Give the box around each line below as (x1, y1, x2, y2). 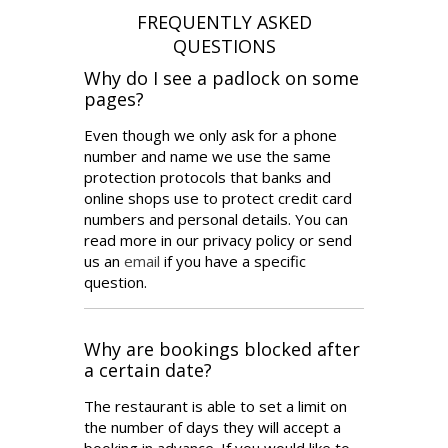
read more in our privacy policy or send (84, 229, 352, 250)
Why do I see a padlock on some (84, 66, 359, 90)
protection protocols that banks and (84, 166, 331, 187)
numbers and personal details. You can (84, 208, 348, 229)
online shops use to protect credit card (84, 187, 352, 208)
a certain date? (84, 357, 212, 382)
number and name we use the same (84, 145, 331, 166)
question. (84, 271, 147, 292)
